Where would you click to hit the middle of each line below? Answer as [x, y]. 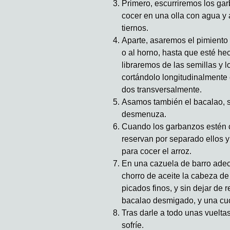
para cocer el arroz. [157, 151]
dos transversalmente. [162, 89]
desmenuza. [144, 114]
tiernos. [135, 28]
